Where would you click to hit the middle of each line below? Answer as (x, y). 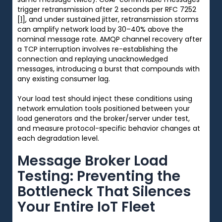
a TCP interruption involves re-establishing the (98, 49)
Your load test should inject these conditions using (105, 98)
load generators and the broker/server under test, (104, 118)
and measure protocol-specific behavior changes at (109, 128)
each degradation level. (58, 138)
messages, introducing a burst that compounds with (109, 69)
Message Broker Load (93, 161)
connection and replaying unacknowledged (93, 59)
